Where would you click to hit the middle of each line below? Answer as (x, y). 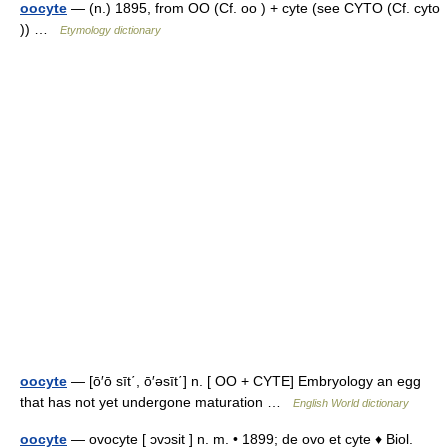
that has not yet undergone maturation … (156, 402)
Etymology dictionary (110, 30)
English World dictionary (351, 403)
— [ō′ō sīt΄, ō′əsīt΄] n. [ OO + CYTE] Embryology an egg (244, 381)
